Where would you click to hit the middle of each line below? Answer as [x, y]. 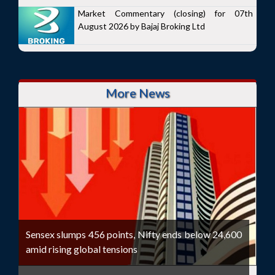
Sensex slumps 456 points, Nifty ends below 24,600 [134, 234]
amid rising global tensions [82, 249]
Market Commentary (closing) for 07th [165, 14]
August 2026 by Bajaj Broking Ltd [141, 26]
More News [137, 92]
